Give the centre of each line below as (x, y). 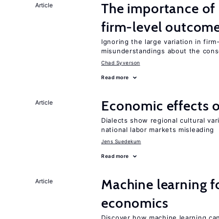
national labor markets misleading (158, 130)
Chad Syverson (121, 63)
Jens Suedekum (121, 141)
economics (135, 203)
